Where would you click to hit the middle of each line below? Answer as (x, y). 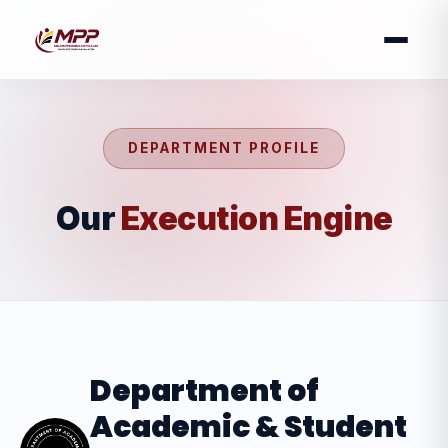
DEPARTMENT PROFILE (224, 148)
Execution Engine (256, 218)
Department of (204, 390)
